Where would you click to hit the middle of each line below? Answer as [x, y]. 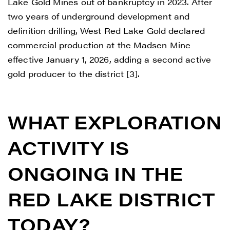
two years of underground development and [99, 16]
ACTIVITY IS [69, 147]
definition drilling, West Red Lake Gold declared [106, 30]
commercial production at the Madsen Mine [99, 45]
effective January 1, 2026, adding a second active [109, 59]
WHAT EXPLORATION [115, 121]
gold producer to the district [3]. [74, 73]
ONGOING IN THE [95, 173]
